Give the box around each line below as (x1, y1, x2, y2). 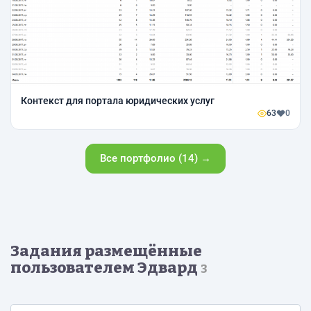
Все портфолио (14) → (100, 152, 211, 165)
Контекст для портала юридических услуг (21, 95, 215, 106)
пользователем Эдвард (10, 258, 201, 277)
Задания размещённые (10, 242, 202, 260)
